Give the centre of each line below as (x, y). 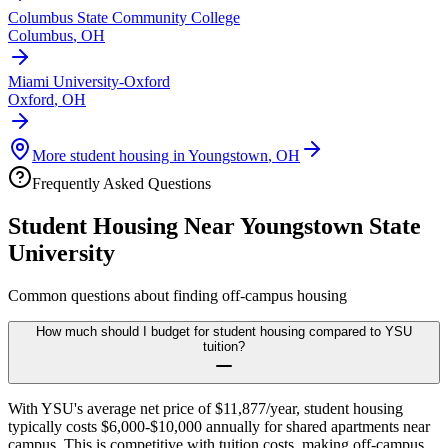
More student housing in (110, 155)
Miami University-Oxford (89, 81)
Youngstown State (330, 225)
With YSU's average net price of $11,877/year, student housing (205, 408)
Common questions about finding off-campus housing (177, 295)
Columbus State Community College (124, 17)
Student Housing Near (124, 225)
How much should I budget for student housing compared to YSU (224, 331)
